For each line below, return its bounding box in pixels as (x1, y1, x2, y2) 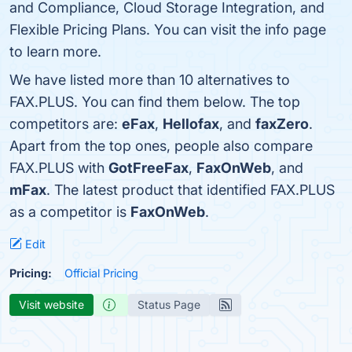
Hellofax (163, 115, 219, 132)
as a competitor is (9, 203, 130, 220)
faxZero (255, 115, 309, 132)
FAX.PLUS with (9, 159, 108, 176)
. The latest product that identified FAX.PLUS (46, 181, 335, 198)
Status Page (137, 298, 200, 311)
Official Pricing (64, 266, 138, 280)
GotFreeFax (108, 159, 189, 176)
